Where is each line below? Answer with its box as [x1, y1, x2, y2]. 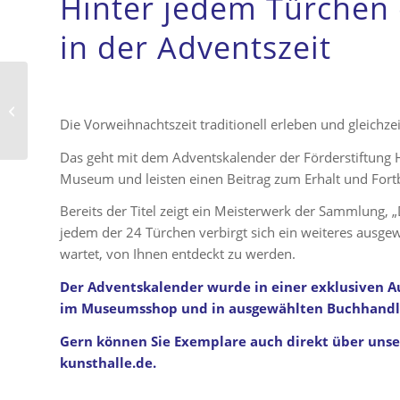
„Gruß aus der [31, 92, 104, 109]
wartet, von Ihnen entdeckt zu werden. [60, 245, 296, 263]
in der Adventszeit [60, 27, 331, 69]
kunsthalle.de [60, 353, 153, 371]
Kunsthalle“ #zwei [31, 111, 125, 128]
